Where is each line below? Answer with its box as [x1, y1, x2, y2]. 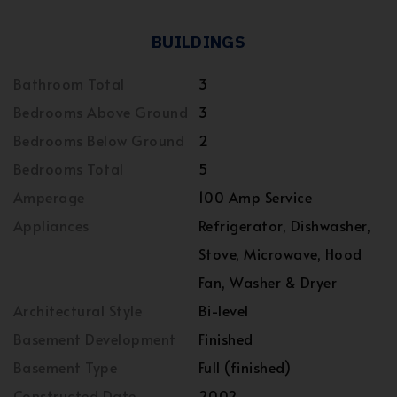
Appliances [13, 215, 90, 235]
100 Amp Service [198, 187, 313, 206]
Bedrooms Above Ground [13, 102, 189, 121]
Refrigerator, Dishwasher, [198, 215, 370, 235]
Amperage [13, 187, 85, 206]
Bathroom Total [13, 74, 125, 93]
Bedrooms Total [13, 159, 124, 178]
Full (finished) [198, 357, 292, 377]
